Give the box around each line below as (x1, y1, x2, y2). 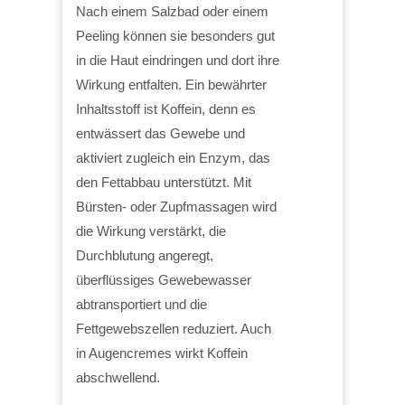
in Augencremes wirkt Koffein (76, 344, 248, 361)
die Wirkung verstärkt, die (76, 222, 226, 239)
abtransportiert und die (76, 296, 207, 312)
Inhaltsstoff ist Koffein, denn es (76, 100, 256, 117)
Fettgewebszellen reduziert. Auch (76, 320, 271, 336)
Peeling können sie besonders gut (76, 27, 275, 43)
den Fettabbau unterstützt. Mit (76, 174, 251, 190)
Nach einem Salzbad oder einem (76, 3, 268, 19)
